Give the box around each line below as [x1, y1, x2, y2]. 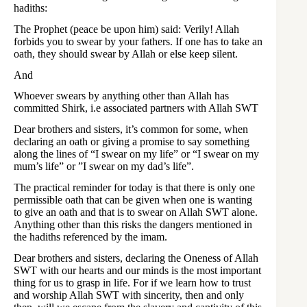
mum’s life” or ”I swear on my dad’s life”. [14, 160, 194, 173]
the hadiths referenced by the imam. [14, 230, 167, 243]
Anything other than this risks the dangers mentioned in [14, 218, 252, 230]
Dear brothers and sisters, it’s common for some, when [14, 123, 248, 136]
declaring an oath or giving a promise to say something [14, 136, 249, 148]
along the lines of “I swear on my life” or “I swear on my [14, 148, 259, 160]
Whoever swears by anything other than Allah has [14, 90, 229, 102]
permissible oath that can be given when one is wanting [14, 193, 252, 206]
